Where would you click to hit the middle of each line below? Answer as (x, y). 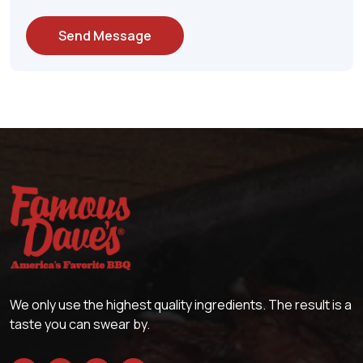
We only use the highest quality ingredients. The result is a (181, 304)
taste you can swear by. (80, 324)
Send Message (105, 35)
